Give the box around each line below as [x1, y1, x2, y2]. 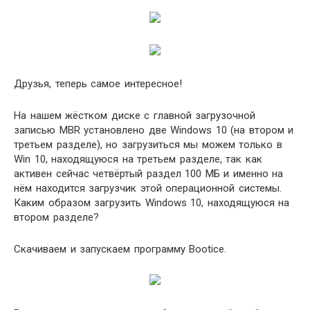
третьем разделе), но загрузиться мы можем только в [14, 138, 282, 151]
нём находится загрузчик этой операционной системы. [14, 182, 282, 194]
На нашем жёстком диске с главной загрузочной [14, 109, 255, 122]
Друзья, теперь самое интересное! [14, 77, 185, 90]
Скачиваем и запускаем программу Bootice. [14, 243, 226, 255]
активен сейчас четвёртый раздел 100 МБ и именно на [14, 167, 283, 180]
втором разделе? [14, 211, 99, 224]
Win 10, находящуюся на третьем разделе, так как [14, 153, 262, 165]
